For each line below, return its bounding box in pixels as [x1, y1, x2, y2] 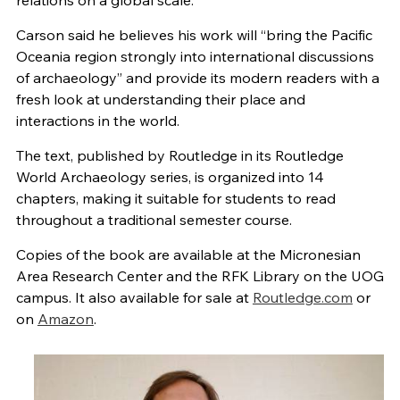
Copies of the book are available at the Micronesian [15, 246, 361, 264]
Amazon [37, 310, 94, 329]
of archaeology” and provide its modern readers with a [15, 69, 379, 87]
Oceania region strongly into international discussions [15, 47, 374, 66]
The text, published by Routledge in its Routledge [15, 146, 344, 165]
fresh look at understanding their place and [15, 90, 305, 109]
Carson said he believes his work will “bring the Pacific [15, 26, 372, 45]
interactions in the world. [15, 112, 179, 130]
